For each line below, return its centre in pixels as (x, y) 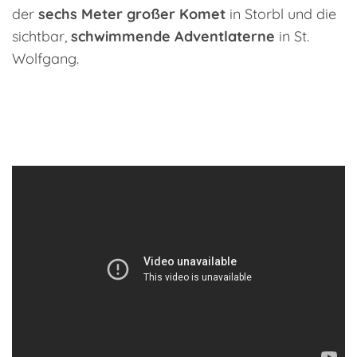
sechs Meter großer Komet (132, 14)
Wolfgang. (45, 58)
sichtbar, (41, 36)
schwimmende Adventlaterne (173, 36)
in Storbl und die (281, 14)
